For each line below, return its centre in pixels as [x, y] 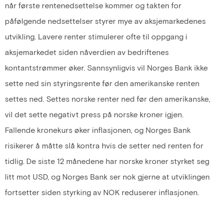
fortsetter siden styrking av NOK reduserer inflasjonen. [102, 192]
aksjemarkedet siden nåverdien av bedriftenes [87, 52]
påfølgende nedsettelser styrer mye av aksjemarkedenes [105, 21]
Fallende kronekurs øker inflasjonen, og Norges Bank [98, 130]
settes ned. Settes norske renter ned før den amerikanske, [108, 99]
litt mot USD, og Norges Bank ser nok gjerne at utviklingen [107, 177]
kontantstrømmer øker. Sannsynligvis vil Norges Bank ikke [106, 68]
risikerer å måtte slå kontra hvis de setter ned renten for [104, 145]
